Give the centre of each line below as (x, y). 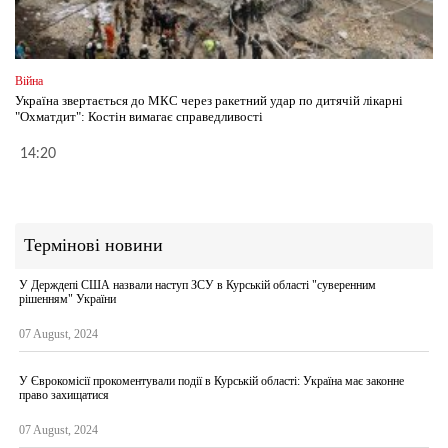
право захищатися (64, 394)
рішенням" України (67, 298)
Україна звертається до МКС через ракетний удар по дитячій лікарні (209, 100)
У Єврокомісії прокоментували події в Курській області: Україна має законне (211, 380)
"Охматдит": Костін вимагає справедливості (139, 116)
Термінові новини (93, 244)
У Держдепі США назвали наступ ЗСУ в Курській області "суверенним (197, 284)
